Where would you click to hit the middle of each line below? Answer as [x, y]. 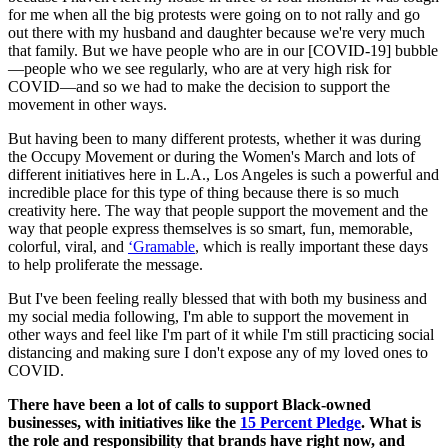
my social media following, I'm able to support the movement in [208, 317]
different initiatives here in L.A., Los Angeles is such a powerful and [223, 175]
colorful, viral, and [68, 247]
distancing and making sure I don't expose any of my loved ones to [218, 353]
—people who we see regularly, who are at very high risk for [199, 69]
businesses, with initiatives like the [124, 423]
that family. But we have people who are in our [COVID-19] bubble [223, 51]
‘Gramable [161, 247]
